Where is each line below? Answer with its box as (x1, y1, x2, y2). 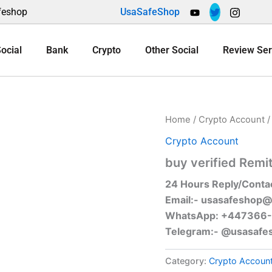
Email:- (165, 193, 201, 206)
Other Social (145, 44, 199, 56)
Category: (165, 255, 209, 266)
